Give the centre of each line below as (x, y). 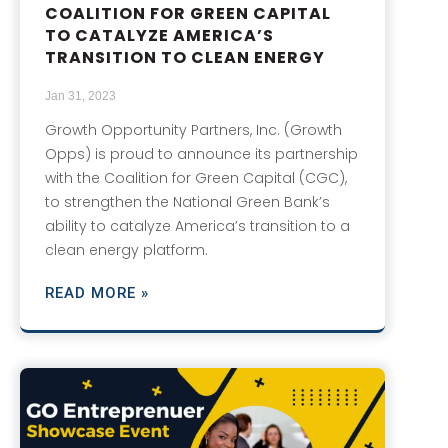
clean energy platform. (126, 250)
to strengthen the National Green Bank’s (187, 202)
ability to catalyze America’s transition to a (197, 226)
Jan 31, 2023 (80, 96)
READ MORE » (97, 293)
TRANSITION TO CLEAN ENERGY (185, 58)
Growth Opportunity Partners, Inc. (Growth (193, 130)
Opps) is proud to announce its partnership (201, 154)
